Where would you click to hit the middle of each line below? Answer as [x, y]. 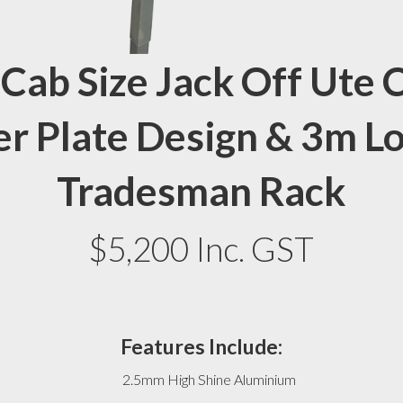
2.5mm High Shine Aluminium [210, 379]
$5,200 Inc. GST [201, 248]
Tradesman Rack [201, 190]
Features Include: [201, 346]
